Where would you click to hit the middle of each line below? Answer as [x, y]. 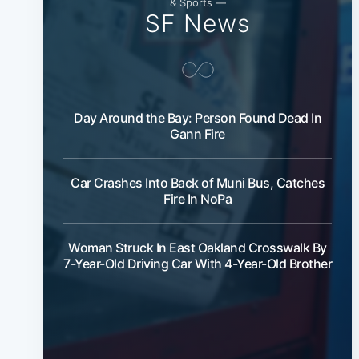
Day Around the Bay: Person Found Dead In [198, 118]
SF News [198, 24]
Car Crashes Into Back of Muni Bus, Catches [198, 183]
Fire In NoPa [198, 199]
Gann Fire [198, 134]
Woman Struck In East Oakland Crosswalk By [198, 248]
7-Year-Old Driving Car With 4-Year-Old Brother [198, 264]
